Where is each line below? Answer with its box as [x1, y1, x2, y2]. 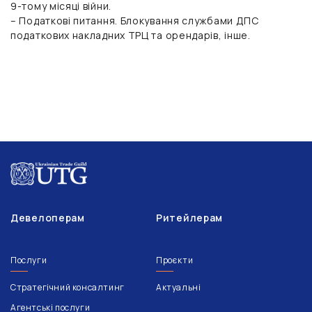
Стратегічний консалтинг [10, 281, 125, 294]
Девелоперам [10, 211, 85, 225]
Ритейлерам [156, 211, 223, 225]
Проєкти [156, 254, 194, 267]
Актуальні [156, 281, 201, 294]
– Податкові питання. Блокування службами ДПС [10, 13, 259, 27]
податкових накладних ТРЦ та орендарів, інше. [10, 28, 251, 42]
